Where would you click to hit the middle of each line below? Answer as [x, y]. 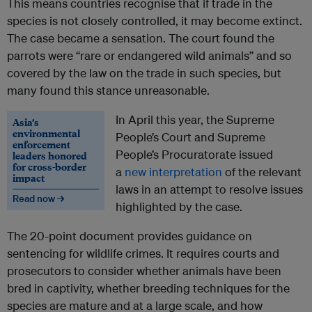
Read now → [38, 198]
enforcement [41, 144]
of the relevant [262, 171]
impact [29, 177]
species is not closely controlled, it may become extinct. [155, 20]
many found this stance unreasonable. [108, 90]
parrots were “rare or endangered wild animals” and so [149, 55]
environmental [46, 133]
